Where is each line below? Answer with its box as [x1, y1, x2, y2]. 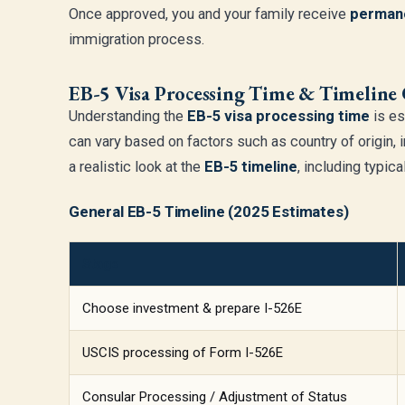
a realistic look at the [69, 158, 204, 175]
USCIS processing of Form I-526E [82, 344, 283, 361]
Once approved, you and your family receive [69, 5, 350, 23]
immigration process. [69, 31, 204, 48]
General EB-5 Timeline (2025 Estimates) [69, 202, 349, 221]
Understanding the [69, 108, 187, 125]
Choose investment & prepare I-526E [82, 300, 302, 316]
